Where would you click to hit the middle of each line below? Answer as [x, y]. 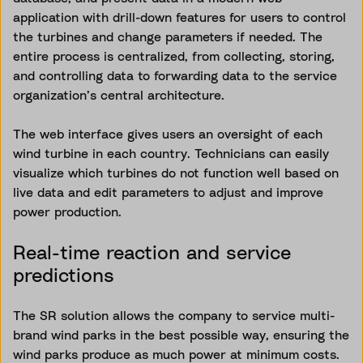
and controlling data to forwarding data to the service [175, 75]
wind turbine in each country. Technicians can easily [171, 153]
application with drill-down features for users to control [179, 17]
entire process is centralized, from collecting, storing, [174, 56]
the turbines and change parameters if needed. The [168, 36]
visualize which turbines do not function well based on [176, 172]
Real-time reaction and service [152, 252]
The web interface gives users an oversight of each [168, 133]
